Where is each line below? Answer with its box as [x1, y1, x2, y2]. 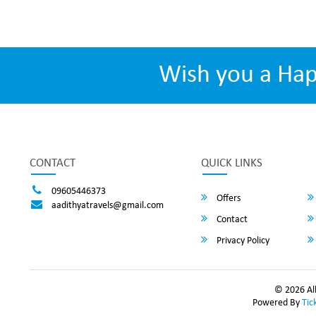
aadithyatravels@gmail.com [51, 200, 164, 211]
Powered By [253, 298, 302, 308]
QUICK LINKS [200, 157, 262, 169]
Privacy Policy [214, 236, 269, 246]
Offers [214, 193, 241, 204]
